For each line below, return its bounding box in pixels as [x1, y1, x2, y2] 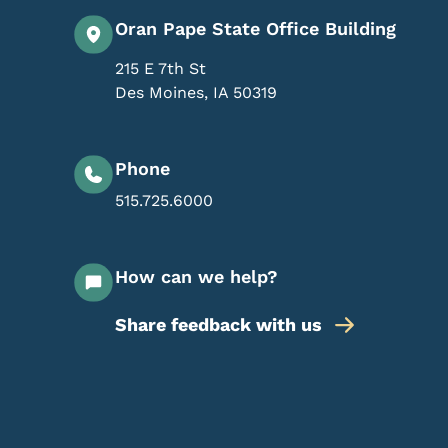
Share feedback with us [115, 313, 322, 335]
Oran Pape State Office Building [115, 17, 396, 39]
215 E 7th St [115, 58, 206, 78]
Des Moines [115, 82, 204, 102]
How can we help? [115, 265, 278, 287]
